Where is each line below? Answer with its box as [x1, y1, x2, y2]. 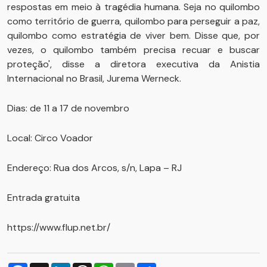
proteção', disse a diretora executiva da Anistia [7, 58, 260, 70]
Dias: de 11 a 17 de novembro [7, 102, 129, 114]
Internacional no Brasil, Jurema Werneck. [7, 72, 181, 85]
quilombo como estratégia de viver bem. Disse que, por [7, 29, 260, 42]
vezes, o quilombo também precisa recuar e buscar [7, 44, 260, 56]
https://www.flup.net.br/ [7, 221, 110, 234]
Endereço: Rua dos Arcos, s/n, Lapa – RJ [7, 162, 182, 174]
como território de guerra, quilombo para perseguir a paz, [7, 15, 260, 27]
